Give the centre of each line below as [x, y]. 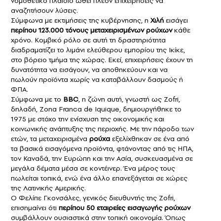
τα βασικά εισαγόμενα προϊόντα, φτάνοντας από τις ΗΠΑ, [102, 149]
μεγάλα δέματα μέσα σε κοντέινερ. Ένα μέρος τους [93, 168]
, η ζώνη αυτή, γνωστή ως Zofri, [129, 99]
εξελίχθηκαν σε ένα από [151, 139]
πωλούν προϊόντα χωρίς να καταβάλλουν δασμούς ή [97, 80]
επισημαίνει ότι [35, 208]
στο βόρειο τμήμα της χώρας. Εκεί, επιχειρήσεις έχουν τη [102, 60]
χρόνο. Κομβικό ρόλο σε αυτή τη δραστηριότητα [88, 40]
